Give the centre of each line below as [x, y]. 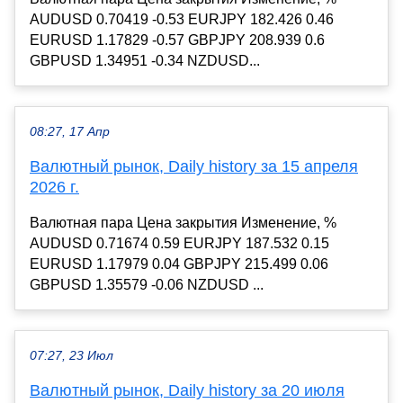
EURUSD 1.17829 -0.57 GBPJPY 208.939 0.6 [177, 40]
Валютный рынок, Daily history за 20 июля [187, 391]
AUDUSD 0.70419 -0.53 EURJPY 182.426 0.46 [182, 20]
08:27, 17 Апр [70, 132]
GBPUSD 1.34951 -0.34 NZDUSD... [145, 61]
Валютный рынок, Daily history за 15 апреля [194, 167]
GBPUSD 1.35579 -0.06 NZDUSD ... [147, 285]
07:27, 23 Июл [72, 356]
